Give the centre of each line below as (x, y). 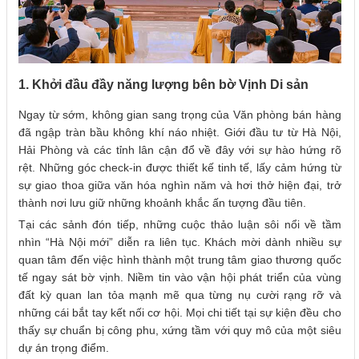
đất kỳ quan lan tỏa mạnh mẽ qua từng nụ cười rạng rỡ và (180, 295)
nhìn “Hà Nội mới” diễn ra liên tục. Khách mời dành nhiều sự (180, 242)
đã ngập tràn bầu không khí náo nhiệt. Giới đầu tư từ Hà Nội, (180, 133)
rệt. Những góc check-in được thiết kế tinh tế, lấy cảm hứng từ (180, 168)
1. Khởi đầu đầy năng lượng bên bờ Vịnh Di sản (163, 84)
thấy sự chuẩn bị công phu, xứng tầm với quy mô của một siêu (180, 331)
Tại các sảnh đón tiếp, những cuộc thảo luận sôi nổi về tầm (180, 225)
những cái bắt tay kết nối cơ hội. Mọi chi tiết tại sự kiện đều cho (180, 313)
